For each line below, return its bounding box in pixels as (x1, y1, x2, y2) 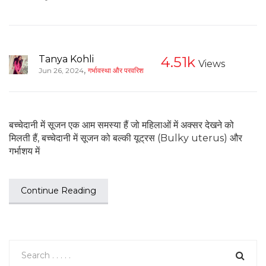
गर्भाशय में (9, 145, 40, 157)
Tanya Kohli (39, 53, 94, 65)
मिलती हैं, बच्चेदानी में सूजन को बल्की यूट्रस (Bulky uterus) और (9, 132, 242, 144)
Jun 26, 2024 (39, 65, 84, 75)
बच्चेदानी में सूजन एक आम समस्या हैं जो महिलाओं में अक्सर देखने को (9, 119, 234, 131)
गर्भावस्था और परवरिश (88, 65, 144, 75)
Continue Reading (21, 185, 96, 196)
